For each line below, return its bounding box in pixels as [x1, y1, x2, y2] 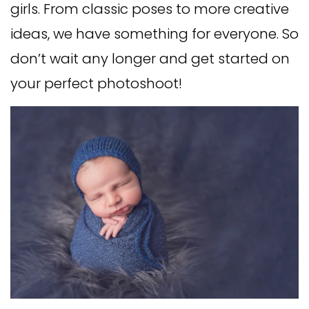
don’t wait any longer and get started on [10, 49, 290, 68]
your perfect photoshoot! [10, 74, 182, 93]
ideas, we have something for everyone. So [10, 24, 299, 43]
